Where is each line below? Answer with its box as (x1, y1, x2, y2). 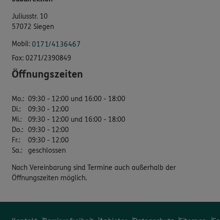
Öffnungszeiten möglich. (12, 174, 87, 183)
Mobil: (12, 40, 30, 49)
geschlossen (28, 146, 66, 155)
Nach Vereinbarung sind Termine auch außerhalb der (12, 164, 176, 172)
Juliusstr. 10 (12, 12, 48, 21)
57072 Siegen (12, 23, 54, 31)
